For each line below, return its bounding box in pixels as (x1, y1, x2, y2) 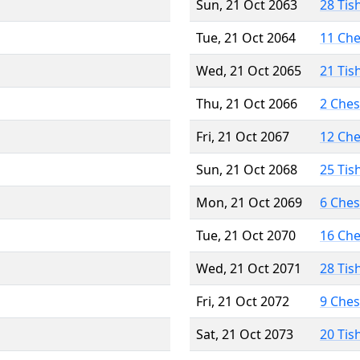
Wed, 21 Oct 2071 (196, 259, 301, 277)
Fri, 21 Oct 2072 (196, 292, 289, 310)
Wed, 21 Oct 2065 (196, 61, 301, 80)
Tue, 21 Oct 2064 (196, 28, 296, 47)
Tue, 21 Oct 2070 (196, 226, 296, 244)
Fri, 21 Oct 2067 (196, 127, 289, 145)
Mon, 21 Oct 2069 (196, 193, 302, 211)
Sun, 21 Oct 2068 (196, 160, 297, 178)
